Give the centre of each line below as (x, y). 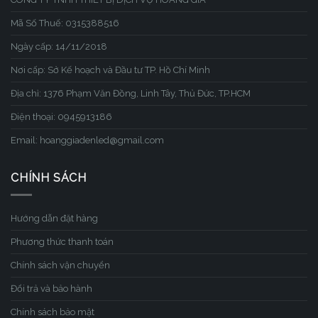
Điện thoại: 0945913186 (61, 116)
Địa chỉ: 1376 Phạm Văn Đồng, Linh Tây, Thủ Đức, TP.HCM (131, 93)
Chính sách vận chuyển (60, 265)
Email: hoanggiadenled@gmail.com (87, 140)
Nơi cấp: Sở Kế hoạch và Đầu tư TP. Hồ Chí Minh (110, 70)
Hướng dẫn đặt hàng (54, 219)
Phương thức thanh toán (62, 242)
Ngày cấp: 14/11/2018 (59, 46)
